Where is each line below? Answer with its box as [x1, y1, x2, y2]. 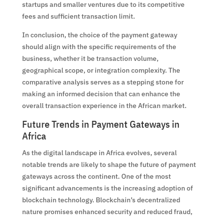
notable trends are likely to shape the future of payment [22, 160, 196, 169]
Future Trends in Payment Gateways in [22, 117, 180, 131]
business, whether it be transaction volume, [22, 54, 159, 63]
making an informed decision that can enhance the [22, 89, 180, 98]
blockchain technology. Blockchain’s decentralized [22, 195, 180, 204]
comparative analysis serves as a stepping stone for [22, 77, 184, 86]
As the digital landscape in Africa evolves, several [22, 148, 177, 157]
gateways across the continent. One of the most [22, 171, 171, 181]
